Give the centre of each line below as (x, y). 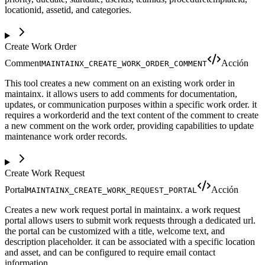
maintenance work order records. (66, 136)
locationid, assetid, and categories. (68, 9)
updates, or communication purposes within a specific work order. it (131, 104)
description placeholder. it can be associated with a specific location (130, 241)
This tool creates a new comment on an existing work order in (120, 83)
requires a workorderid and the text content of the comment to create (132, 115)
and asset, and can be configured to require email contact (110, 252)
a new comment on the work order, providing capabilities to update (129, 125)
